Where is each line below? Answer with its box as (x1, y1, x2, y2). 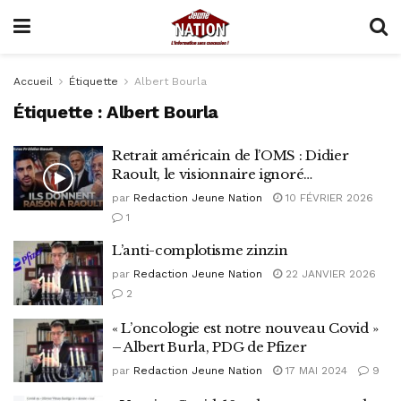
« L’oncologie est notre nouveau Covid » (112, 319, 379, 337)
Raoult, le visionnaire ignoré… (112, 166, 312, 183)
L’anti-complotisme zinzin (112, 242, 288, 259)
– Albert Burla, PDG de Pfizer (112, 337, 307, 355)
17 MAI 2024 (282, 363, 347, 377)
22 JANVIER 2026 (282, 268, 376, 280)
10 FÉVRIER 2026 (282, 192, 373, 204)
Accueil (13, 75, 53, 88)
